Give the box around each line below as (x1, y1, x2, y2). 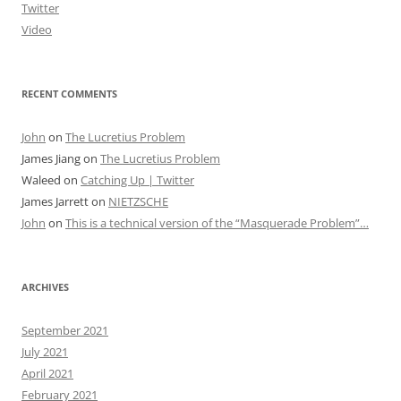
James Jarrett (21, 192, 89, 209)
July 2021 (21, 343, 68, 360)
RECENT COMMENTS (21, 86, 117, 100)
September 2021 (21, 321, 108, 338)
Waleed (21, 171, 61, 188)
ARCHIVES (21, 279, 69, 294)
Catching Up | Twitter (81, 171, 194, 188)
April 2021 (21, 364, 73, 381)
